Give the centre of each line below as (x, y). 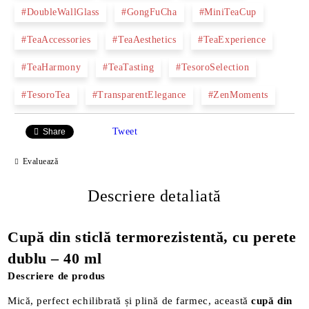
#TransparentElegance (139, 95)
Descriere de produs (57, 276)
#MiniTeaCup (228, 12)
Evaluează (40, 161)
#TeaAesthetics (144, 40)
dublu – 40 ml (55, 258)
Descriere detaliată (154, 196)
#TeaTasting (129, 67)
